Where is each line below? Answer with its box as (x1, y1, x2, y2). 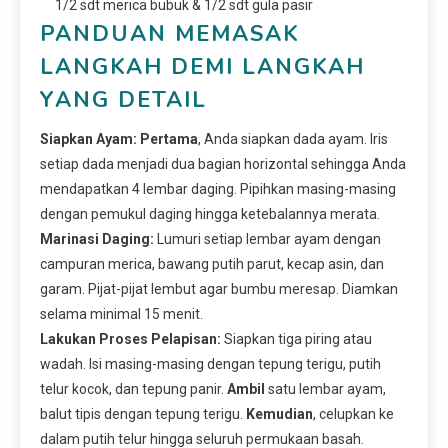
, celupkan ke (313, 405, 394, 422)
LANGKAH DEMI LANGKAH (40, 51, 365, 82)
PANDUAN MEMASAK (40, 18, 300, 49)
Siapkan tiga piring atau (221, 330, 372, 347)
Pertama (140, 130, 198, 147)
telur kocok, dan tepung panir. (40, 380, 227, 397)
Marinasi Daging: (40, 230, 154, 247)
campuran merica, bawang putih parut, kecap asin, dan (40, 255, 384, 272)
